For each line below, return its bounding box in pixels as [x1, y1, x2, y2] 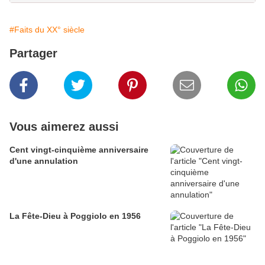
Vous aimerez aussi [9, 120, 119, 134]
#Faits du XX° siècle [9, 25, 85, 35]
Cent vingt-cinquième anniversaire [9, 145, 148, 155]
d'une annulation [9, 156, 78, 166]
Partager [9, 47, 57, 60]
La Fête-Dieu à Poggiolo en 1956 [9, 211, 141, 221]
